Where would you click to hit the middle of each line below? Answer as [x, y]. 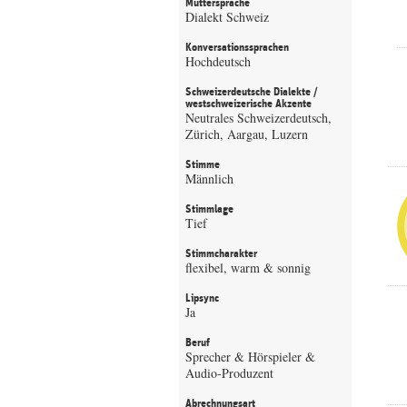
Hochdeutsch [218, 61]
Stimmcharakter [221, 253]
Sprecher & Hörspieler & [250, 357]
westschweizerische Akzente [248, 104]
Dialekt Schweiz [227, 17]
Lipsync [202, 298]
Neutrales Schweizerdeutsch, [258, 118]
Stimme [203, 164]
